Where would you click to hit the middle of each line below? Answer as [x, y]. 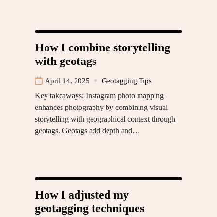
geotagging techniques [90, 208]
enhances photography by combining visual [101, 107]
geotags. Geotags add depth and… [87, 130]
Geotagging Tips [127, 81]
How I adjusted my [82, 194]
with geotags [66, 61]
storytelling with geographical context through [105, 119]
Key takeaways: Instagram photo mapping [99, 95]
